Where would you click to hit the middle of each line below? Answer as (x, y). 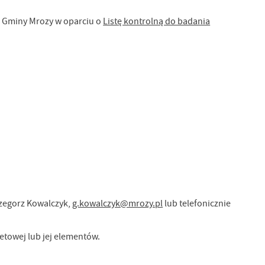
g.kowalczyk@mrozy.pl (118, 203)
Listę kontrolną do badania (157, 22)
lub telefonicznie (197, 203)
